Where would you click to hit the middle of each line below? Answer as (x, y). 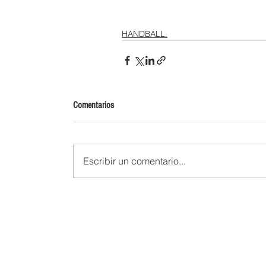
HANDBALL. (145, 34)
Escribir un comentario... (134, 161)
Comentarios (94, 105)
